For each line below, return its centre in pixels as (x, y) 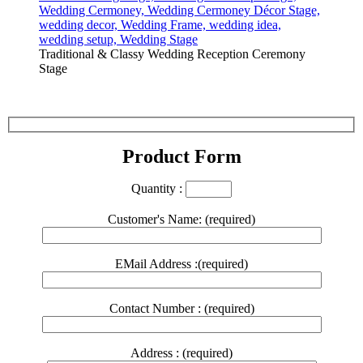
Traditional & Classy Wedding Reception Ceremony (172, 54)
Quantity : (158, 188)
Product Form (181, 156)
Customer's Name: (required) (181, 219)
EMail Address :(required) (181, 263)
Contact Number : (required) (181, 308)
